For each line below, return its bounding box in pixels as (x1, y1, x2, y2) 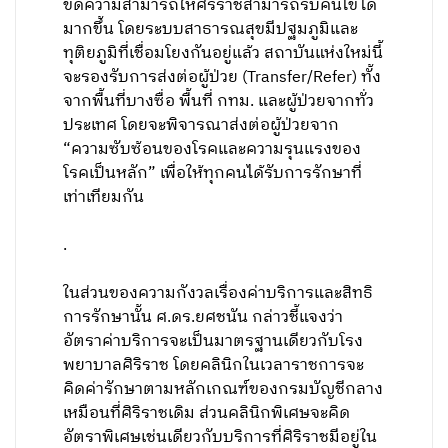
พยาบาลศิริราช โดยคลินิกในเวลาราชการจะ (63, 352, 365, 379)
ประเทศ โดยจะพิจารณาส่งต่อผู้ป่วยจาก (63, 112, 340, 139)
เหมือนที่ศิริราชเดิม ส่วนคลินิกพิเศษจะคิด (63, 400, 351, 427)
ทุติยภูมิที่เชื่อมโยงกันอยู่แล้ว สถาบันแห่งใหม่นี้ (63, 40, 384, 67)
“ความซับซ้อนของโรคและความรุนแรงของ (63, 136, 362, 163)
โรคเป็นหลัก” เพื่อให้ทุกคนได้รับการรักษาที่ (63, 160, 363, 187)
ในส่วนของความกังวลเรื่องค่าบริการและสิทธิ (63, 280, 374, 307)
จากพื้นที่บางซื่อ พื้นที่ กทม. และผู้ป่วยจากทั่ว (63, 88, 375, 115)
